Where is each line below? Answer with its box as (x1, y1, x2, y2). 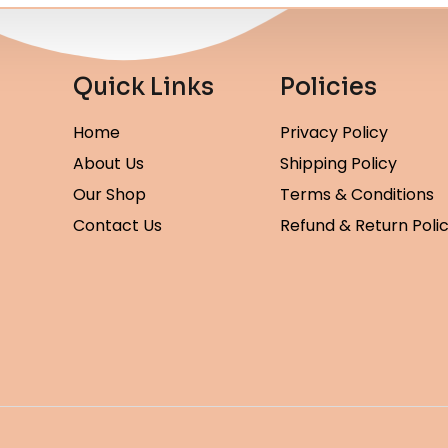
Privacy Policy (279, 120, 388, 144)
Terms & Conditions (279, 182, 434, 206)
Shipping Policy (279, 151, 397, 175)
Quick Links (73, 71, 215, 102)
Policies (279, 71, 377, 102)
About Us (73, 151, 145, 175)
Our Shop (73, 182, 147, 206)
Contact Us (73, 213, 163, 237)
